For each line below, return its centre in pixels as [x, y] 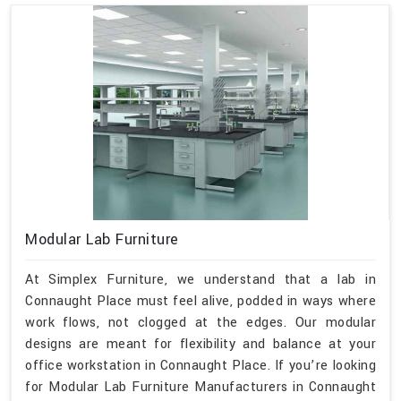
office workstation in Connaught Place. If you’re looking [200, 365]
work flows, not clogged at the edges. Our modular [200, 322]
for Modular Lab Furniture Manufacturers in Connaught [200, 387]
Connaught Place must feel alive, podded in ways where [200, 301]
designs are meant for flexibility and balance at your [200, 344]
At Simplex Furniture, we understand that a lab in [200, 279]
